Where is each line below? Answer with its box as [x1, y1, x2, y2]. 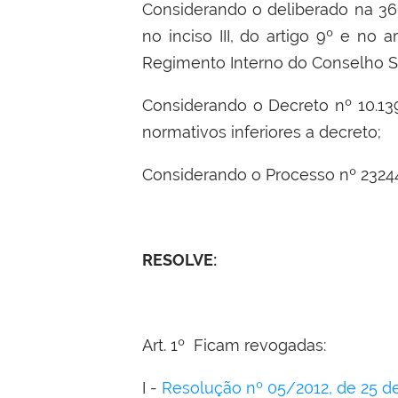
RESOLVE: [141, 251, 217, 270]
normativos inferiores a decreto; [141, 123, 381, 142]
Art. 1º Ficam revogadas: [141, 336, 326, 355]
